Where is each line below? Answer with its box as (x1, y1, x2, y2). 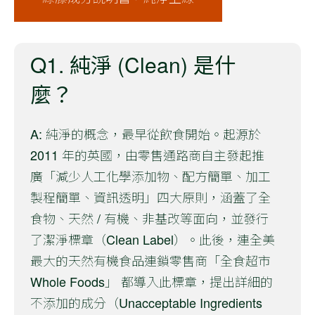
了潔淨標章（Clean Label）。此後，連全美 (30, 229, 275, 248)
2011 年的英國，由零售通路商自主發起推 (30, 145, 264, 164)
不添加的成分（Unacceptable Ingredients (30, 292, 262, 311)
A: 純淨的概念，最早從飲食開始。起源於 (30, 124, 261, 143)
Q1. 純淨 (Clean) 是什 (30, 49, 236, 79)
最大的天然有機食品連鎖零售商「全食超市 (30, 250, 271, 269)
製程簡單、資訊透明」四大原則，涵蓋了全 (30, 187, 271, 206)
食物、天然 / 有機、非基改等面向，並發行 (30, 208, 269, 227)
